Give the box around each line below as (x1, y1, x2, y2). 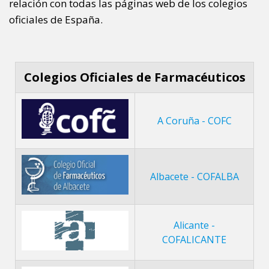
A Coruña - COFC (157, 113, 232, 127)
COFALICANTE (162, 232, 226, 246)
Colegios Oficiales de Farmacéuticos (23, 68, 246, 85)
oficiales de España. (9, 12, 103, 26)
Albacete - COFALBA (150, 169, 239, 183)
